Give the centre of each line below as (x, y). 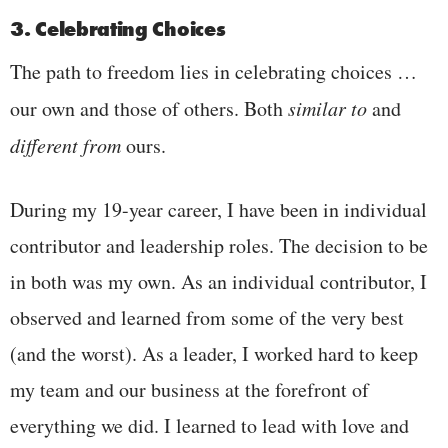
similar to (330, 107)
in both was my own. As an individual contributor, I (218, 281)
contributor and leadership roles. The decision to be (219, 245)
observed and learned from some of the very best (207, 317)
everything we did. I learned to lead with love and (209, 425)
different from (68, 144)
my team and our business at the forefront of (189, 389)
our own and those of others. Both (149, 108)
